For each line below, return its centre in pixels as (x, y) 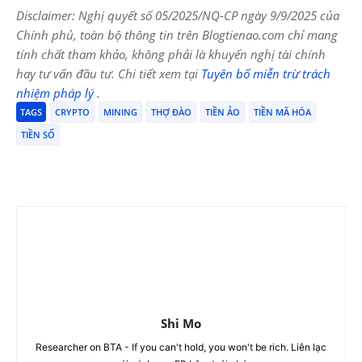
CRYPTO (72, 112)
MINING (120, 112)
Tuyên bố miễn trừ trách (266, 73)
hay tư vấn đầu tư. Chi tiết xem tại (109, 73)
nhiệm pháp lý (57, 93)
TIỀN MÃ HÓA (282, 112)
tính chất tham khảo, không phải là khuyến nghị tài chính (171, 54)
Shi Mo (181, 323)
